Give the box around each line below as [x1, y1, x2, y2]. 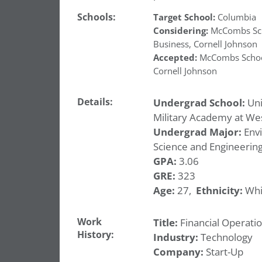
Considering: [153, 25, 208, 37]
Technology [198, 230, 253, 244]
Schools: [77, 11, 116, 24]
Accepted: [153, 51, 197, 64]
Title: [153, 216, 178, 230]
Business [153, 38, 189, 51]
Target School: [153, 11, 215, 24]
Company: [153, 245, 204, 259]
